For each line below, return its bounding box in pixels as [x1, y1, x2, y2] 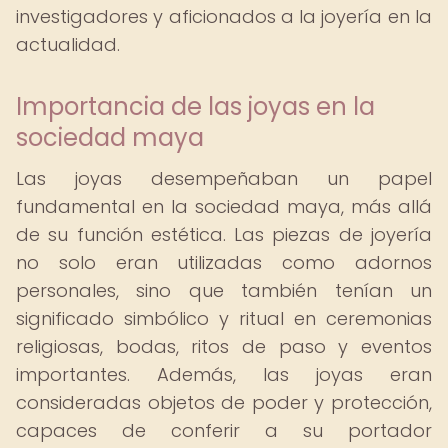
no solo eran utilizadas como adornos [16, 250, 432, 275]
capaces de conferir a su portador [16, 418, 432, 443]
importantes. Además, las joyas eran [16, 362, 432, 387]
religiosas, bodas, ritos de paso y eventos [16, 334, 432, 359]
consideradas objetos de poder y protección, [16, 390, 432, 415]
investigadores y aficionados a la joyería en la [16, 4, 432, 29]
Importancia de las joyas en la [16, 90, 375, 123]
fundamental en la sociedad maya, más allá [16, 194, 432, 219]
